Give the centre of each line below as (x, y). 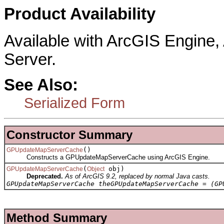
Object (96, 169)
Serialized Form (74, 102)
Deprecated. (45, 176)
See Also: (41, 85)
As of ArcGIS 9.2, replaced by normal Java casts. (137, 176)
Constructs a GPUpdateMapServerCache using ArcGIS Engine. (108, 157)
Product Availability (80, 14)
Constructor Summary (69, 135)
